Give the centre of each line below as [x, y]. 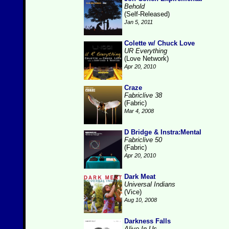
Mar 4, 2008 [139, 111]
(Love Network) [146, 59]
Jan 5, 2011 [139, 22]
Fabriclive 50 [143, 140]
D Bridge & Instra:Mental [163, 132]
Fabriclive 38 [143, 95]
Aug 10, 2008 [141, 200]
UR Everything [146, 51]
